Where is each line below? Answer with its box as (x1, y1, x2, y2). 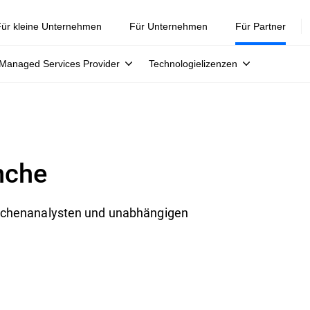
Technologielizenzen (149, 58, 237, 69)
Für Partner (235, 21, 286, 32)
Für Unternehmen (129, 21, 208, 32)
